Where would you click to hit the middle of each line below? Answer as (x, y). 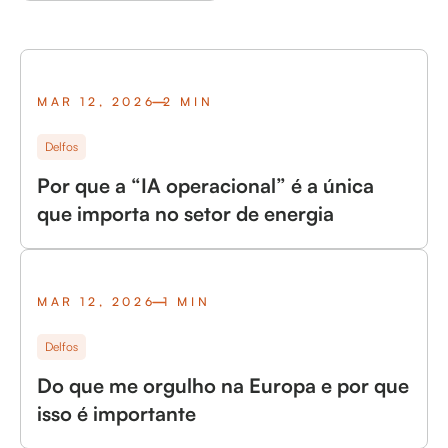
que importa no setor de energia (185, 213)
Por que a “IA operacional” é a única (205, 185)
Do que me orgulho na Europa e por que (223, 385)
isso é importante (116, 413)
